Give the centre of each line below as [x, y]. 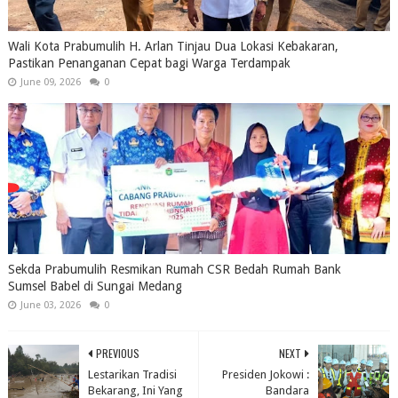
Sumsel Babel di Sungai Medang [95, 286]
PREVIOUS [117, 353]
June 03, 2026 [50, 305]
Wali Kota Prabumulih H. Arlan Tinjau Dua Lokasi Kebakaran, [173, 46]
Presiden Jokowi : [266, 374]
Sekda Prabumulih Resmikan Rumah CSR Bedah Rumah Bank [174, 269]
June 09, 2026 [50, 82]
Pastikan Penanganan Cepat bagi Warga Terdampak [149, 63]
